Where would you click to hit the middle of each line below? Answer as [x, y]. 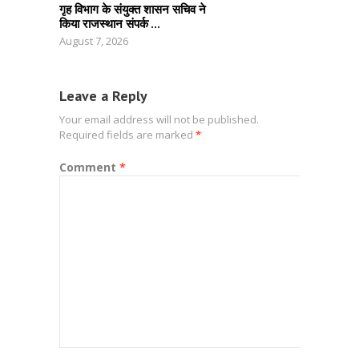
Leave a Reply [103, 95]
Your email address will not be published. [159, 119]
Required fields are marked [127, 134]
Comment [89, 167]
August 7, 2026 [94, 40]
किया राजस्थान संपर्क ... [110, 23]
